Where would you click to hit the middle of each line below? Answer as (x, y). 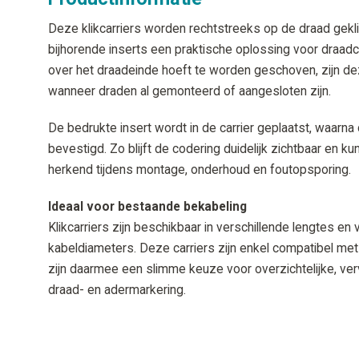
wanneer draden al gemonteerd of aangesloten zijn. (190, 91)
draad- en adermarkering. (117, 290)
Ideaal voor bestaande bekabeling (147, 206)
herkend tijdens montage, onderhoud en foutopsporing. (200, 169)
